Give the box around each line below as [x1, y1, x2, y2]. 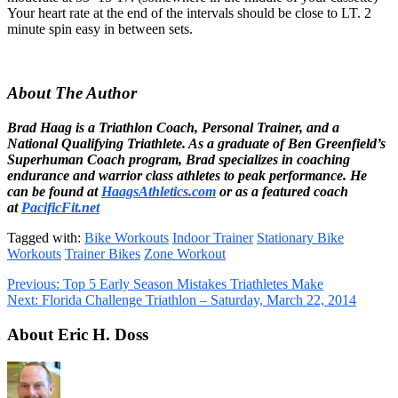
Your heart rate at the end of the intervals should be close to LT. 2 [7, 4, 371, 20]
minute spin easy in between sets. [7, 20, 193, 36]
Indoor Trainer [172, 230, 253, 246]
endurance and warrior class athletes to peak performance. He [7, 168, 367, 184]
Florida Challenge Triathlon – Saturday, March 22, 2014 [38, 292, 356, 308]
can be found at [7, 184, 101, 200]
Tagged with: [7, 230, 84, 246]
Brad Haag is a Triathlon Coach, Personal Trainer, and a [7, 120, 339, 136]
